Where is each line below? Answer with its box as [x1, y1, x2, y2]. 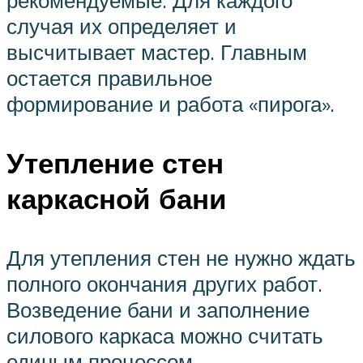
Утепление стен [6, 144, 224, 181]
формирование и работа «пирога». [6, 90, 335, 117]
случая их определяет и [6, 12, 237, 39]
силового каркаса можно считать [6, 322, 323, 349]
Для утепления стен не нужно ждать [6, 245, 356, 271]
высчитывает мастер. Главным [6, 38, 307, 65]
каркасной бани [6, 180, 227, 216]
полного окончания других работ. [6, 271, 322, 297]
